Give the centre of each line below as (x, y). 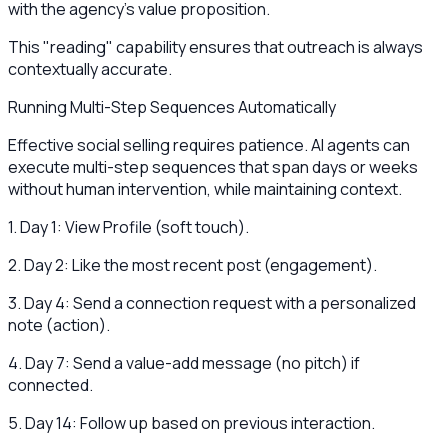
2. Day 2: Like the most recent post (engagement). (192, 265)
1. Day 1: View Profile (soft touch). (128, 227)
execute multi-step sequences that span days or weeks (213, 167)
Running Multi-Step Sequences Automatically (172, 107)
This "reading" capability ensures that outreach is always (215, 47)
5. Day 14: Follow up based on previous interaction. (191, 423)
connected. (50, 385)
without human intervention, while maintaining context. (205, 189)
